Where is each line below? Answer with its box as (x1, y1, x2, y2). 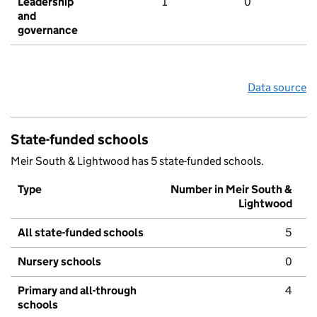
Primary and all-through (18, 284, 137, 298)
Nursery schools (18, 255, 101, 269)
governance (18, 23, 78, 38)
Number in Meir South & (171, 183, 292, 197)
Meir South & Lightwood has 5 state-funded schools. (11, 154, 264, 168)
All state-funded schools (18, 226, 144, 240)
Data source (248, 81, 306, 95)
